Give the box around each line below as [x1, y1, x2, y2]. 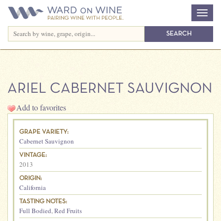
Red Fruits [54, 206, 82, 215]
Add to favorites [16, 102, 66, 112]
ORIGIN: [19, 176, 42, 182]
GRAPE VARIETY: [19, 129, 69, 135]
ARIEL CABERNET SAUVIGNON [7, 82, 212, 96]
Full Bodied [19, 206, 51, 215]
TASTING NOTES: [19, 199, 67, 205]
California [19, 183, 46, 192]
